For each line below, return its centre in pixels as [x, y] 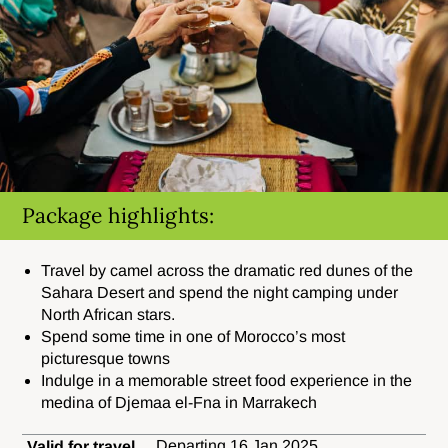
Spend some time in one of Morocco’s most [193, 336]
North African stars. [108, 314]
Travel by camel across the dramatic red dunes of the [227, 270]
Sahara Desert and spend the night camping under [220, 292]
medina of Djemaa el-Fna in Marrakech [179, 402]
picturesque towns [106, 358]
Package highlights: [118, 215]
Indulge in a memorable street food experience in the [227, 380]
